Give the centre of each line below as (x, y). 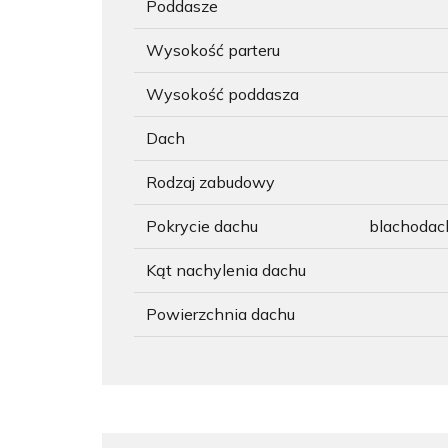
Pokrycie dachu (202, 226)
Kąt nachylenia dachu (226, 270)
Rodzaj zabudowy (210, 182)
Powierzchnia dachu (220, 314)
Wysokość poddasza (222, 94)
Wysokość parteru (213, 50)
